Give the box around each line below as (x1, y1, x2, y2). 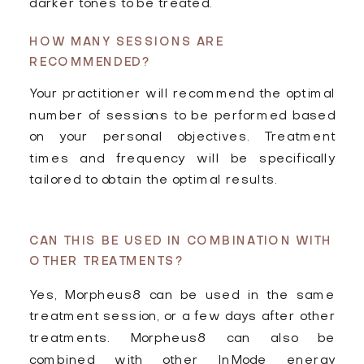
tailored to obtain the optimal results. (29, 175, 278, 188)
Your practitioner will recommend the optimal (29, 89, 336, 102)
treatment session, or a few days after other (29, 311, 336, 324)
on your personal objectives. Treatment (29, 132, 336, 145)
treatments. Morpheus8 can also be (29, 333, 336, 346)
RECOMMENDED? (29, 58, 152, 68)
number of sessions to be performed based (29, 110, 336, 123)
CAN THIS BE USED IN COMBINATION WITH (29, 236, 332, 247)
